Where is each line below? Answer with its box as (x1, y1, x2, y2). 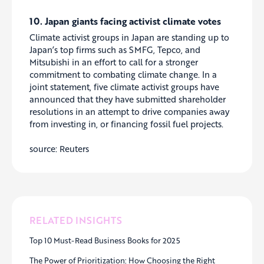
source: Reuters (29, 143, 89, 155)
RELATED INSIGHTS (29, 213, 122, 227)
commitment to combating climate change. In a (29, 68, 217, 80)
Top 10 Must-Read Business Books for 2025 (29, 235, 180, 246)
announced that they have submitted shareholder (29, 93, 226, 105)
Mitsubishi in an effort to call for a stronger (29, 55, 198, 68)
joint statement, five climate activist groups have (29, 80, 219, 93)
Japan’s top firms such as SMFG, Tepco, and (29, 43, 200, 55)
